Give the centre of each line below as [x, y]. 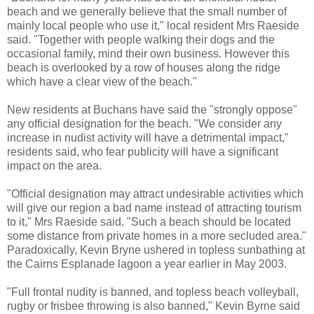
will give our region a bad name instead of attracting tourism [154, 207]
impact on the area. [54, 165]
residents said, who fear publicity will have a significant [143, 151]
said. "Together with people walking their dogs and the [141, 39]
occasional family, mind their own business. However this [148, 53]
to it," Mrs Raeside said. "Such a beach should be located [149, 221]
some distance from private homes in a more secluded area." [157, 235]
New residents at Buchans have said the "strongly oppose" [152, 109]
